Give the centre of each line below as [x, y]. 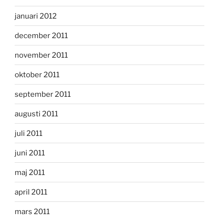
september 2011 [43, 94]
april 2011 [31, 192]
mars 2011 [32, 211]
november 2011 [41, 55]
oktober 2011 [37, 75]
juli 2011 [29, 133]
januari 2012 [36, 16]
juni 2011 [30, 153]
